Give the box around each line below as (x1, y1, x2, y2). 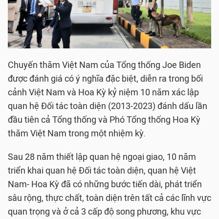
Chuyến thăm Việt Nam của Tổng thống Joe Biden (8, 60, 201, 70)
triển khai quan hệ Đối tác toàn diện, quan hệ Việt (8, 165, 196, 176)
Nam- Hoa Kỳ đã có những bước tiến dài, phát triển (8, 179, 202, 190)
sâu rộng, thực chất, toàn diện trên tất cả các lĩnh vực (8, 193, 211, 203)
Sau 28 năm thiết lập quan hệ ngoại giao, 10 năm (8, 152, 196, 162)
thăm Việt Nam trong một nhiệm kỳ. (8, 128, 146, 139)
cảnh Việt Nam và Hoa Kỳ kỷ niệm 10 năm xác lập (8, 87, 199, 98)
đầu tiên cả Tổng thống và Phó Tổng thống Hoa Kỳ (8, 114, 200, 125)
